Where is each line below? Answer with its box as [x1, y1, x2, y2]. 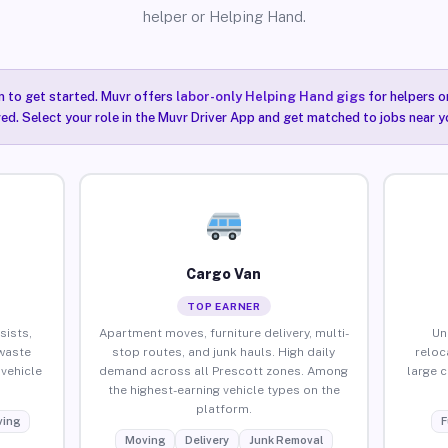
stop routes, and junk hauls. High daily [112, 344, 336, 359]
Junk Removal [248, 433, 323, 446]
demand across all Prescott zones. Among [99, 363, 349, 378]
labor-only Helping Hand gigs [175, 89, 365, 104]
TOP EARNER [186, 299, 261, 312]
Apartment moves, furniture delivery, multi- [98, 325, 349, 340]
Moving [124, 433, 165, 446]
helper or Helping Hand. [142, 8, 306, 25]
